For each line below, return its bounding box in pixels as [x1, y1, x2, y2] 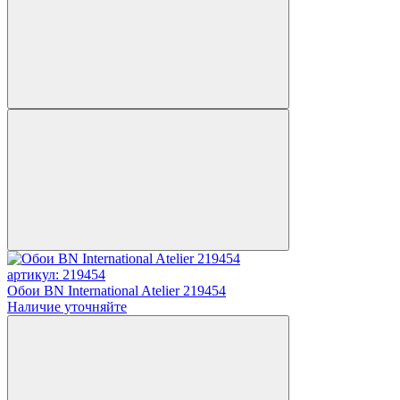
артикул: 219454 [7, 266, 105, 282]
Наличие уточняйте [7, 298, 127, 314]
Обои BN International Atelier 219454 [7, 282, 226, 298]
